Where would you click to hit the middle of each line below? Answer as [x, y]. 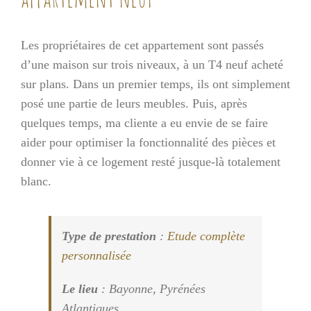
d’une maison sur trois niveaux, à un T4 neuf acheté [152, 64]
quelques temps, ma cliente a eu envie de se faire [144, 123]
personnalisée [96, 255]
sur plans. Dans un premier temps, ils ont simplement [155, 84]
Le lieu [80, 288]
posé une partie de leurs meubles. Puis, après [134, 103]
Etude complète [206, 236]
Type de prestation [111, 236]
